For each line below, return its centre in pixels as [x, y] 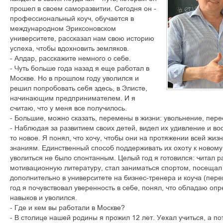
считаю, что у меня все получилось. [68, 108]
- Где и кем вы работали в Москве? [67, 208]
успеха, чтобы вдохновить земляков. [69, 48]
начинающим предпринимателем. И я [73, 98]
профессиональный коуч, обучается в [72, 18]
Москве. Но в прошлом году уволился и [74, 78]
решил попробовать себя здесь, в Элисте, [79, 88]
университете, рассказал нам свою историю [82, 38]
